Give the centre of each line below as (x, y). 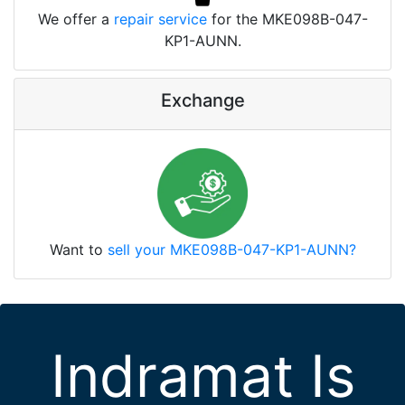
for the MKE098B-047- (287, 19)
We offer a (75, 19)
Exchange (202, 100)
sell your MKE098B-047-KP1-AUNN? (231, 249)
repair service (160, 19)
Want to (78, 249)
